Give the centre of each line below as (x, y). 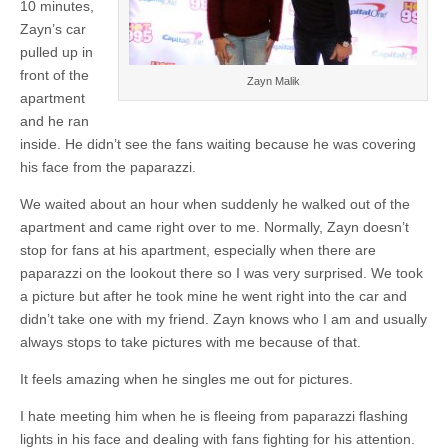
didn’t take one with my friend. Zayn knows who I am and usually (223, 319)
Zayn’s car (53, 29)
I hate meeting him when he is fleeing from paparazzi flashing (214, 416)
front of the (54, 75)
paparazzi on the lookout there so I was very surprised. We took (221, 273)
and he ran (54, 121)
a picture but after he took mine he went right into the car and (213, 296)
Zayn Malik (273, 81)
